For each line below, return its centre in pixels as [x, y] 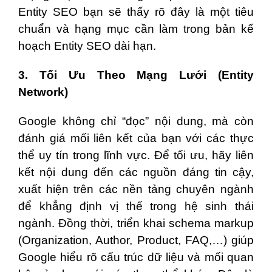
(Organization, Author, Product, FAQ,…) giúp [136, 240]
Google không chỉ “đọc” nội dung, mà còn [136, 121]
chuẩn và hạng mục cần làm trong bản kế [136, 29]
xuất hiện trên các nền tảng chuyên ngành [136, 189]
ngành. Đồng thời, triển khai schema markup [136, 223]
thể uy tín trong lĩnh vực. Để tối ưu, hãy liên [136, 155]
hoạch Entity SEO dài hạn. [87, 46]
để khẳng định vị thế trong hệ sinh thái [136, 206]
